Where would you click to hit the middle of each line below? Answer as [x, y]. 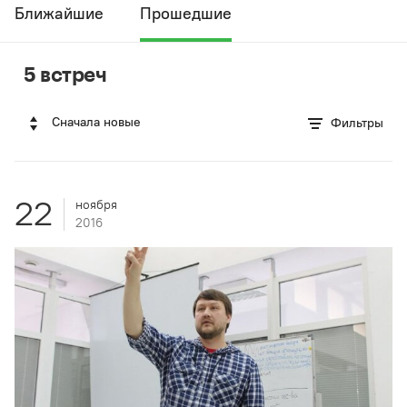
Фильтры [357, 123]
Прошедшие [186, 14]
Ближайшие [59, 14]
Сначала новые [96, 122]
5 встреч [65, 74]
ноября [96, 205]
